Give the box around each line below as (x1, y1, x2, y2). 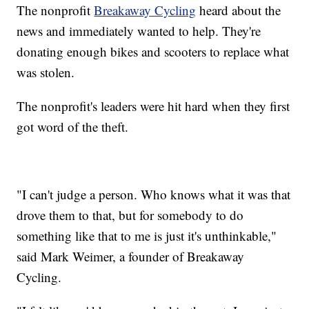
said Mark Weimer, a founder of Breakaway (17, 248, 245, 266)
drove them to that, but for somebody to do (17, 206, 244, 224)
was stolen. (17, 63, 75, 81)
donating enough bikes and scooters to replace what (17, 43, 290, 61)
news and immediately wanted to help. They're (17, 22, 261, 40)
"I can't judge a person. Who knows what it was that (17, 186, 291, 203)
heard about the (196, 1, 281, 19)
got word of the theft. (17, 118, 129, 136)
